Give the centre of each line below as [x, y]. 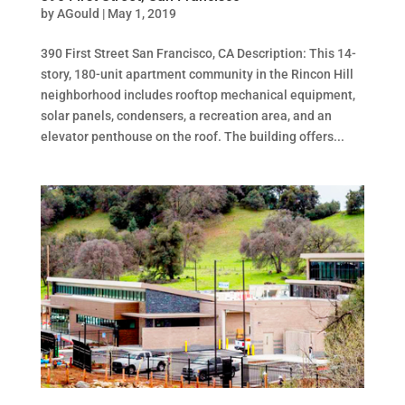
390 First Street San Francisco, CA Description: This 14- [198, 53]
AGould [78, 13]
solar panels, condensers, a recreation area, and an [186, 115]
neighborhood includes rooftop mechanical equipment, [198, 94]
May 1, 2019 [141, 13]
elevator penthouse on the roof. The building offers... [192, 136]
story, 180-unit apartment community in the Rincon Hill [197, 74]
